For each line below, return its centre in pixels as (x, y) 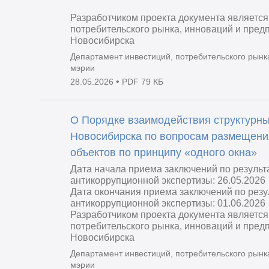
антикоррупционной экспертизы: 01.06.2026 (168, 203)
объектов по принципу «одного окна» (164, 152)
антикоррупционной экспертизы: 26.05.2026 (168, 180)
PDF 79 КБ (143, 82)
